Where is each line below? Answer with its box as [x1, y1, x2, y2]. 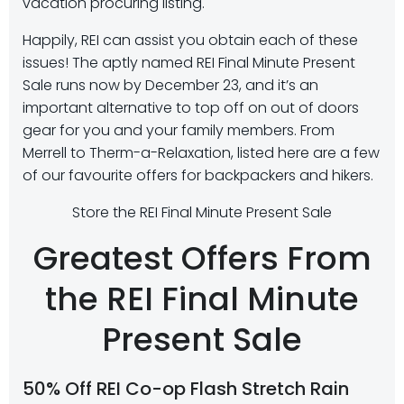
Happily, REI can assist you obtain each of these [23, 30, 358, 50]
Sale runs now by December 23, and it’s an [23, 75, 318, 96]
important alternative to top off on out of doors [23, 97, 359, 118]
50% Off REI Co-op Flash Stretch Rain [23, 376, 349, 401]
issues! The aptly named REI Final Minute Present [23, 52, 355, 73]
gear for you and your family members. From [23, 120, 335, 141]
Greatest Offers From [32, 235, 372, 281]
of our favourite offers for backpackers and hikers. [23, 165, 377, 186]
